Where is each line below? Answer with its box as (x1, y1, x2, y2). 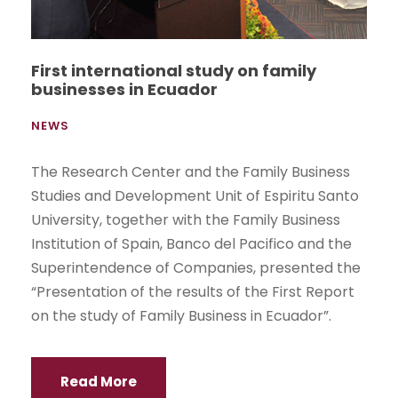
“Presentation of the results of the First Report (31, 281, 354, 302)
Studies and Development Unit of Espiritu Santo (31, 185, 359, 206)
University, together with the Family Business (31, 209, 340, 230)
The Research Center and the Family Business (31, 161, 350, 182)
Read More (60, 371, 137, 391)
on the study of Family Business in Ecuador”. (31, 305, 331, 326)
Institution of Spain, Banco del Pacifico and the (31, 233, 352, 254)
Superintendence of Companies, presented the (31, 257, 361, 278)
